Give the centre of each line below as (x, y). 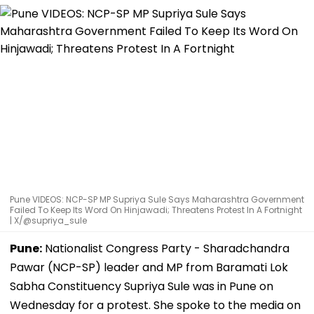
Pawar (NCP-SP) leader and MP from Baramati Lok (149, 267)
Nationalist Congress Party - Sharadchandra (166, 248)
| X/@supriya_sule (48, 220)
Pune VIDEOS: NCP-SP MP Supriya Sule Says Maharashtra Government (157, 199)
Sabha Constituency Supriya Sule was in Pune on (142, 286)
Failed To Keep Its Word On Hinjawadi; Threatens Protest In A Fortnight (156, 210)
